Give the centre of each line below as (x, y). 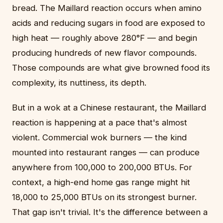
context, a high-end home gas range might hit (101, 182)
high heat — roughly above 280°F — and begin (105, 38)
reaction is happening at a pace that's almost (100, 123)
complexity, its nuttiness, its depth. (79, 83)
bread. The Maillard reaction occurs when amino (107, 8)
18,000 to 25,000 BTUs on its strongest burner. (104, 197)
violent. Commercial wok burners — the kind (99, 138)
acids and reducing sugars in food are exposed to (109, 23)
